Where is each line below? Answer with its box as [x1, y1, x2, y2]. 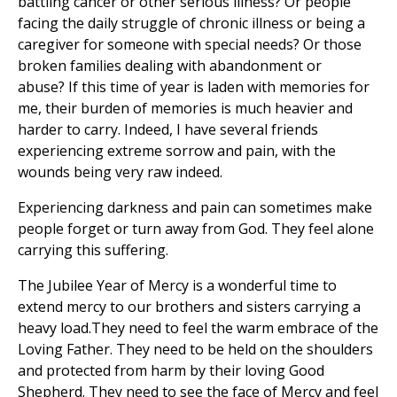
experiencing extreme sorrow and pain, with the [18, 141, 336, 161]
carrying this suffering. [18, 240, 172, 261]
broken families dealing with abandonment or [18, 56, 322, 76]
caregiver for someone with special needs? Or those [18, 35, 362, 55]
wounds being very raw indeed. [18, 162, 222, 183]
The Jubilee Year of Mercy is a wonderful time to [18, 276, 337, 296]
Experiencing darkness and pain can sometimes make [18, 198, 372, 218]
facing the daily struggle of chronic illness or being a [18, 13, 365, 34]
